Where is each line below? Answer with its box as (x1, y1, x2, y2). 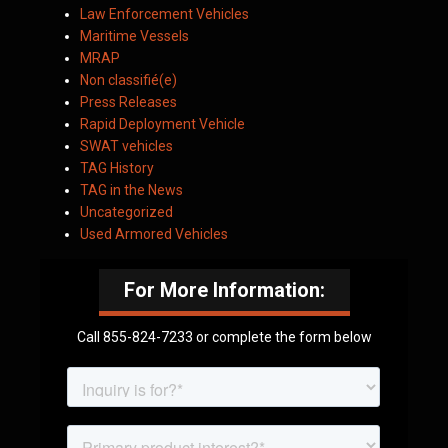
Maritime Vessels (80, 28, 189, 44)
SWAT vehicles (80, 138, 173, 154)
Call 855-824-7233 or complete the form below (76, 329, 372, 345)
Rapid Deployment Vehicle (80, 116, 245, 132)
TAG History (80, 160, 154, 176)
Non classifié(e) (80, 72, 177, 88)
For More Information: (123, 278, 325, 302)
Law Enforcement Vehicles (80, 6, 249, 22)
